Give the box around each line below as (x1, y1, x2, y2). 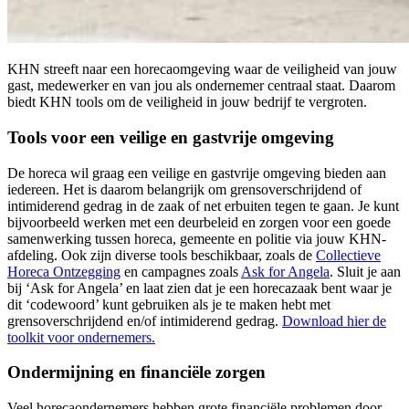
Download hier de (282, 312, 386, 329)
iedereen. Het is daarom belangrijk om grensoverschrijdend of (7, 181, 362, 197)
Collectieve (316, 246, 381, 263)
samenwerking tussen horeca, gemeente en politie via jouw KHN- (7, 230, 386, 246)
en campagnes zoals (121, 263, 241, 279)
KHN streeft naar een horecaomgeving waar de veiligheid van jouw (7, 61, 397, 78)
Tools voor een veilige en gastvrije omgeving (7, 127, 334, 147)
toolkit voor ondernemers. (7, 329, 155, 345)
